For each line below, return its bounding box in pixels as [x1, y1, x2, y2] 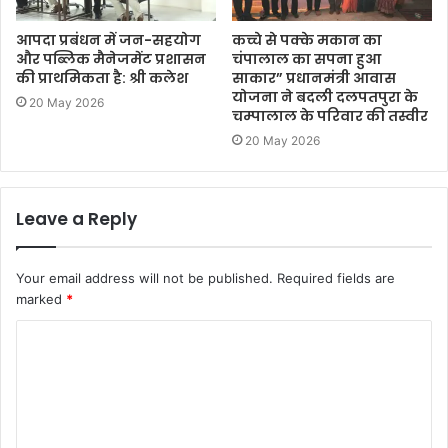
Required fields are [277, 269, 395, 286]
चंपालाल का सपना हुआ [232, 48, 381, 69]
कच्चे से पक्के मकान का [232, 29, 382, 50]
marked [16, 290, 66, 307]
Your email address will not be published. [16, 269, 273, 286]
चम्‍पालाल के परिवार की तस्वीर [232, 105, 428, 126]
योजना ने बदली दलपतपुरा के [232, 86, 418, 107]
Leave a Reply [16, 206, 137, 231]
